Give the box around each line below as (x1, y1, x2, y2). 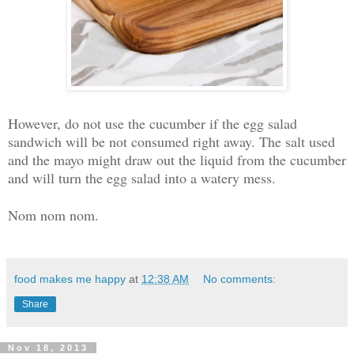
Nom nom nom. (8, 205, 99, 224)
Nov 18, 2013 (8, 342, 88, 352)
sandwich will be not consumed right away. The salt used (8, 131, 335, 151)
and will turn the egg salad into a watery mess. (8, 168, 276, 187)
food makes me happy (14, 272, 126, 285)
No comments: (203, 272, 277, 285)
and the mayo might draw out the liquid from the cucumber (8, 149, 346, 169)
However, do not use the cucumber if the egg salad (8, 113, 297, 133)
